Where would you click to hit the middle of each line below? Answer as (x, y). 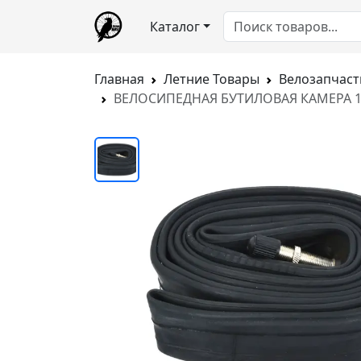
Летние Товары (212, 79)
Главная (119, 79)
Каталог (174, 27)
